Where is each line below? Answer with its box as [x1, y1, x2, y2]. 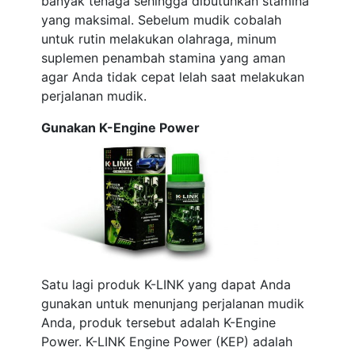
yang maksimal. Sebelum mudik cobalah [41, 12, 282, 28]
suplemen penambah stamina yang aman [41, 50, 286, 66]
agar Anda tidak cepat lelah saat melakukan [41, 69, 305, 85]
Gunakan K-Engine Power [41, 120, 200, 136]
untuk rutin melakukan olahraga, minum [41, 31, 277, 47]
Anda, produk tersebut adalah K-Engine [41, 315, 277, 330]
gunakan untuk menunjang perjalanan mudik [41, 296, 305, 311]
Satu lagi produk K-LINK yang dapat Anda [41, 277, 292, 292]
